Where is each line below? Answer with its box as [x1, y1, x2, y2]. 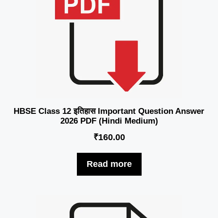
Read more [86, 159, 132, 169]
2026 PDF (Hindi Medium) [60, 116, 158, 126]
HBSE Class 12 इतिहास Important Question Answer [14, 107, 204, 116]
